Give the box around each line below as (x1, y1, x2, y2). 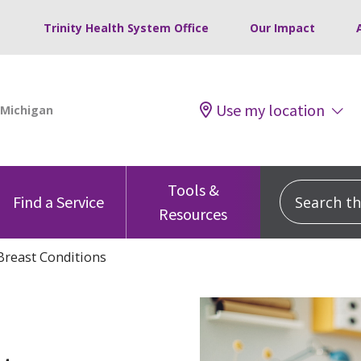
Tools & (167, 179, 219, 200)
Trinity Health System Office (44, 20, 209, 35)
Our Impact (250, 20, 315, 35)
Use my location (216, 99, 325, 120)
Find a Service (13, 191, 105, 212)
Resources (159, 203, 228, 224)
